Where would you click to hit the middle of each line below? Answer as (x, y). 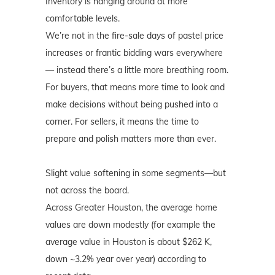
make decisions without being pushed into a (132, 105)
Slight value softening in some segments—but (136, 173)
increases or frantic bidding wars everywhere (134, 53)
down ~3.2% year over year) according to (126, 259)
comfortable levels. (83, 19)
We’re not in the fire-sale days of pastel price (134, 36)
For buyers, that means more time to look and (135, 87)
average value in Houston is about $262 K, (129, 242)
